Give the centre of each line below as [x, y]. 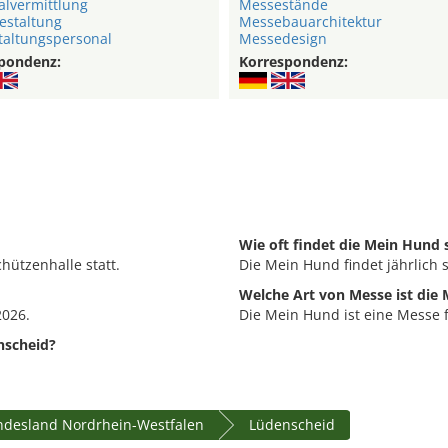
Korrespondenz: [293, 62]
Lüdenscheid [292, 425]
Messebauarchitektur [310, 22]
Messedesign [283, 39]
